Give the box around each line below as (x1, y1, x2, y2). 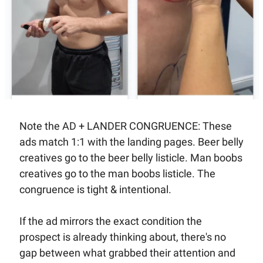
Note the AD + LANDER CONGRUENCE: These (19, 119, 232, 132)
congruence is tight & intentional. (19, 183, 174, 195)
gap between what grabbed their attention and (19, 246, 235, 259)
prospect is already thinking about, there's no (19, 230, 226, 243)
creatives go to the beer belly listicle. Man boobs (19, 151, 242, 164)
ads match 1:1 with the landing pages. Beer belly (19, 135, 244, 148)
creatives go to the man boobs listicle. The (19, 167, 215, 180)
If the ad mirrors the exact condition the (19, 214, 202, 227)
